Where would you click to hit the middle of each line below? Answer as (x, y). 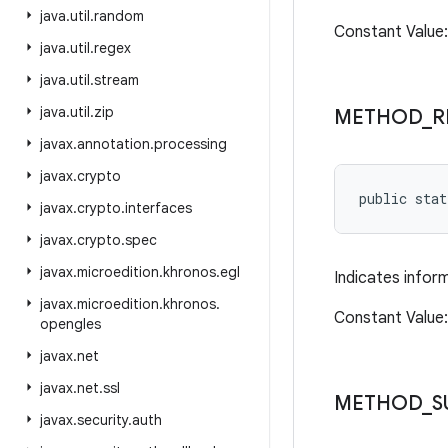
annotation (113, 144)
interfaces (158, 208)
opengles (70, 324)
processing (190, 144)
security (102, 420)
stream (116, 80)
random (119, 16)
